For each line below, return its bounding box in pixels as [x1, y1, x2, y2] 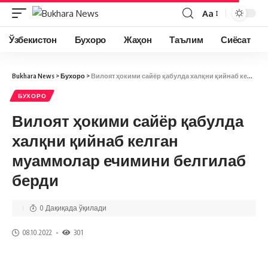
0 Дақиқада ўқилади [39, 203, 106, 212]
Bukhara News [12, 72, 54, 80]
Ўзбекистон [9, 34, 57, 45]
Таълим [169, 34, 203, 45]
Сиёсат [221, 34, 251, 45]
